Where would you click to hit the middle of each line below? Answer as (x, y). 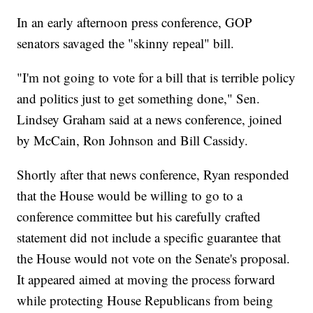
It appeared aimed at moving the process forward (146, 279)
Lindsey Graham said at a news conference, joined (150, 119)
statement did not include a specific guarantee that (149, 238)
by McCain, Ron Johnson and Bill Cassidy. (133, 140)
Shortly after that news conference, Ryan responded (153, 175)
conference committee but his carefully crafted (139, 217)
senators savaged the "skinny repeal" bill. (126, 43)
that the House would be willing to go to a (130, 196)
